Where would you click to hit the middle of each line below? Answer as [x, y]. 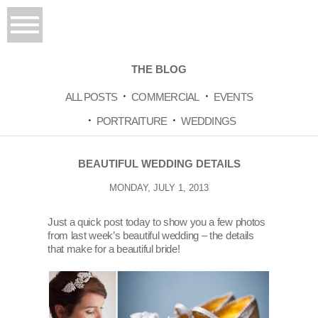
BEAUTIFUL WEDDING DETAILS [159, 164]
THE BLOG [159, 70]
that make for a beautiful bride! [114, 249]
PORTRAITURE [132, 121]
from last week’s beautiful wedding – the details [151, 236]
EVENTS [233, 97]
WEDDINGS [209, 121]
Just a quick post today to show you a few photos [157, 222]
